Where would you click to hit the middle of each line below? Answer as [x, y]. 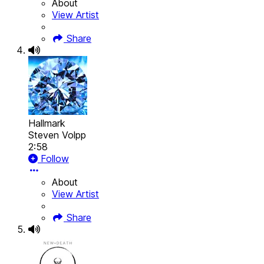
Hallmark [47, 123]
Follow [53, 159]
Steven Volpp [57, 135]
